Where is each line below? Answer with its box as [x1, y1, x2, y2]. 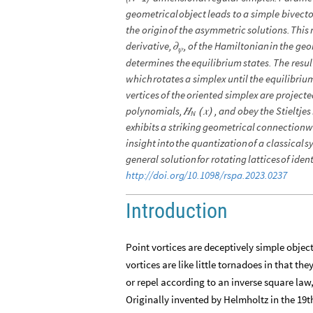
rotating [211, 152, 247, 166]
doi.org [153, 168, 185, 182]
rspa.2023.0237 [223, 168, 287, 182]
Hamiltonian [214, 39, 269, 53]
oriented [187, 88, 224, 102]
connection [256, 120, 305, 134]
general [126, 152, 159, 166]
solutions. [247, 23, 290, 37]
